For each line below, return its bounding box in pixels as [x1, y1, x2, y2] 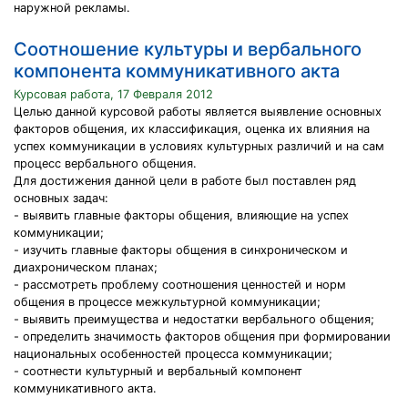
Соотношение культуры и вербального [14, 38, 362, 60]
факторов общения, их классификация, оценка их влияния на [14, 122, 370, 136]
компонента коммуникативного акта [14, 60, 340, 82]
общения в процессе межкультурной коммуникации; [14, 295, 321, 309]
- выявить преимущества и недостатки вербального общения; [14, 312, 374, 326]
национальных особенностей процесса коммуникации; [14, 347, 332, 361]
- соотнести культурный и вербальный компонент [14, 364, 302, 378]
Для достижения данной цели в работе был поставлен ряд [14, 174, 356, 188]
